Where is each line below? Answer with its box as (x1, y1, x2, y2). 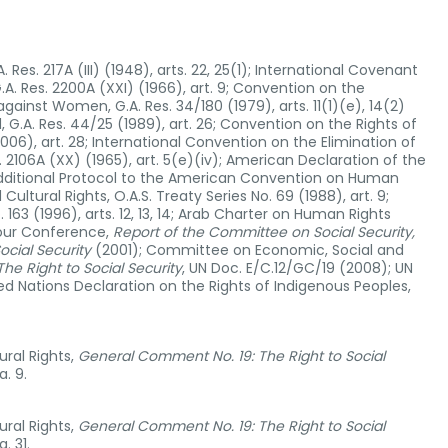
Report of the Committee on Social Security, (113, 222, 415, 242)
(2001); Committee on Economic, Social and (95, 240, 404, 260)
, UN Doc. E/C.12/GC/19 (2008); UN (182, 258, 413, 278)
